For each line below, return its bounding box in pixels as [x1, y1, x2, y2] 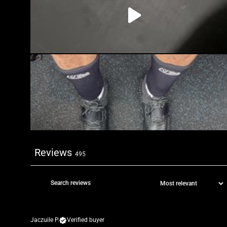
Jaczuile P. [30, 216, 59, 224]
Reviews [34, 146, 72, 159]
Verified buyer [67, 216, 104, 224]
